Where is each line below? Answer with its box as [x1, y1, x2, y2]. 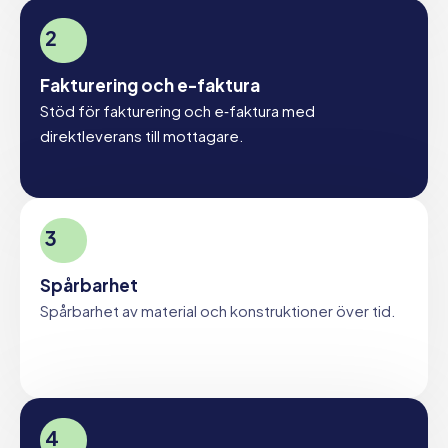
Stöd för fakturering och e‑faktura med [40, 101, 315, 120]
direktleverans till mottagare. [40, 126, 244, 145]
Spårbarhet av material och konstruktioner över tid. [40, 301, 396, 320]
